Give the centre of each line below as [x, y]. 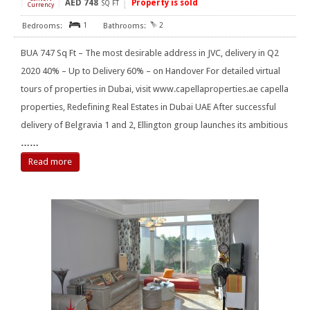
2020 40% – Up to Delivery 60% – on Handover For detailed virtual [151, 71]
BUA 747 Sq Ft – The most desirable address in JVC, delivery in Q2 [150, 53]
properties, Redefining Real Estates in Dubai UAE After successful [148, 107]
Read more [50, 162]
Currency [40, 5]
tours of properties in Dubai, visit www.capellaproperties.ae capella [155, 89]
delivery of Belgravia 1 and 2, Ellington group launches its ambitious [154, 125]
